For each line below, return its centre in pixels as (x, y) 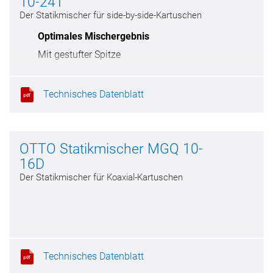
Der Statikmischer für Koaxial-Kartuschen (101, 177)
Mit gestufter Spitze (79, 55)
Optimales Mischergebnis (94, 36)
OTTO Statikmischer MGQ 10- (111, 149)
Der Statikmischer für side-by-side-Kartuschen (111, 15)
